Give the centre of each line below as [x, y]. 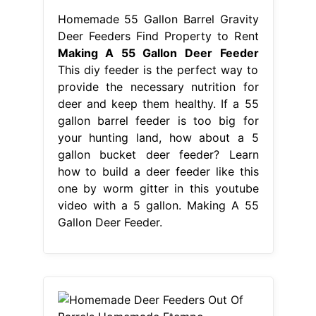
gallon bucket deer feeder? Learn [158, 155]
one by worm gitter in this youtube [158, 189]
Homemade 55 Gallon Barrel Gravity [158, 19]
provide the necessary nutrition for [158, 87]
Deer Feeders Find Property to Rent [158, 36]
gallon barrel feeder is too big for [158, 121]
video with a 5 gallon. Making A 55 [158, 206]
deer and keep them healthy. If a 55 [158, 104]
